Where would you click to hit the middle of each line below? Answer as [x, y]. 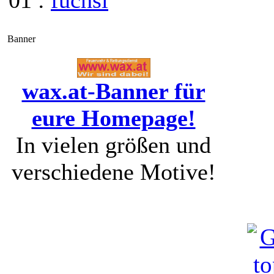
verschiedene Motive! [113, 172]
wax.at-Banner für [113, 91]
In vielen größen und [113, 145]
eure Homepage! [113, 118]
